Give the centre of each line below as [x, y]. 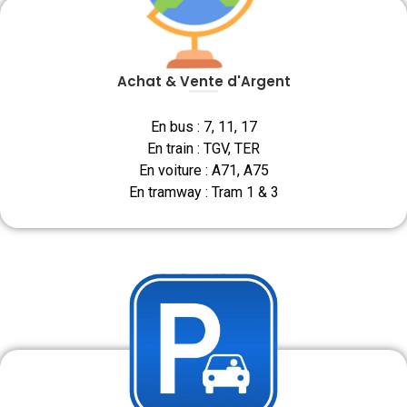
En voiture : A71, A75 [203, 170]
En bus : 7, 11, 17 [203, 126]
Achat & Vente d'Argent [203, 81]
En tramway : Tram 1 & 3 [203, 192]
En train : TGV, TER [203, 148]
